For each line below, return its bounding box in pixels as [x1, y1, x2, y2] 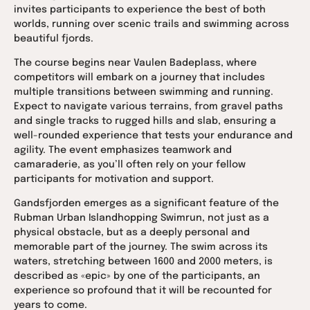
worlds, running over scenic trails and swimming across [14, 19, 289, 29]
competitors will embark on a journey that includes [14, 73, 265, 83]
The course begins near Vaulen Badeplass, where [14, 58, 257, 69]
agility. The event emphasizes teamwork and [14, 145, 232, 156]
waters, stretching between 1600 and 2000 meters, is [14, 257, 273, 267]
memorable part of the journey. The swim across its [14, 242, 268, 253]
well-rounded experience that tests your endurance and [14, 131, 293, 141]
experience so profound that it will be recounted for [14, 286, 272, 296]
